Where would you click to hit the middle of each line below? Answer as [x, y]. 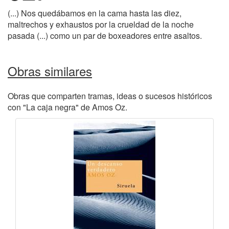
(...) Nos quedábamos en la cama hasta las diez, [95, 13]
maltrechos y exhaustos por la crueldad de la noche [101, 24]
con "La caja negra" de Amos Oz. [67, 107]
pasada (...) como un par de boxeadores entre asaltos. [105, 36]
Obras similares [50, 71]
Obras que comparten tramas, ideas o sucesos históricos [110, 96]
